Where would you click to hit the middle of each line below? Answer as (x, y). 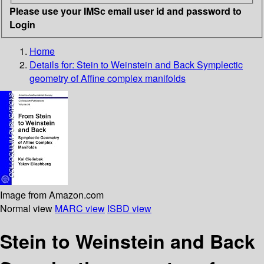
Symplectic (220, 64)
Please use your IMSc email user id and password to (126, 11)
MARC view (80, 208)
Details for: (53, 64)
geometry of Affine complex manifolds (108, 78)
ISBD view (129, 208)
